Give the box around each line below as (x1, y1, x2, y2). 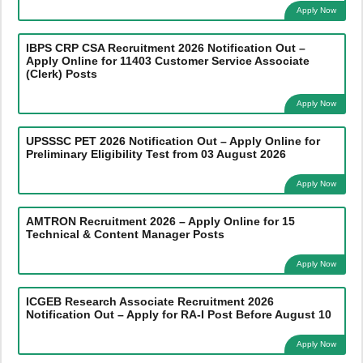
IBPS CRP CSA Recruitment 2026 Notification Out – (25, 41, 305, 54)
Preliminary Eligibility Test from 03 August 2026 (25, 147, 286, 160)
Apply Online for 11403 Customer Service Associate (25, 53, 310, 67)
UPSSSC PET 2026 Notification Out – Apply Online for (25, 134, 320, 147)
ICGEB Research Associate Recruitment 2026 (25, 294, 274, 308)
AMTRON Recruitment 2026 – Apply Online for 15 (25, 214, 295, 228)
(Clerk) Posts (25, 66, 97, 80)
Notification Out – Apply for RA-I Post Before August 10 (25, 307, 331, 321)
